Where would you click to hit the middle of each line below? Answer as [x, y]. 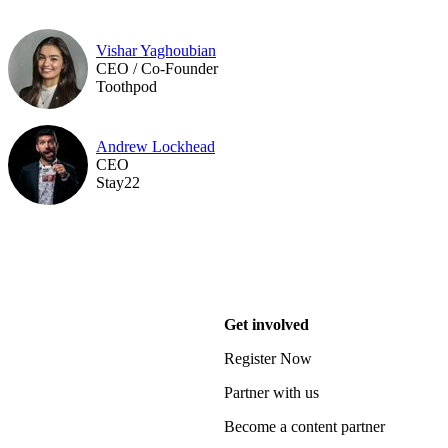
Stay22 [118, 182]
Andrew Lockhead [155, 146]
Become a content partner [304, 426]
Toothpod [126, 86]
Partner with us [271, 392]
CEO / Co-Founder [157, 68]
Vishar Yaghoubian [156, 50]
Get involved [266, 324]
